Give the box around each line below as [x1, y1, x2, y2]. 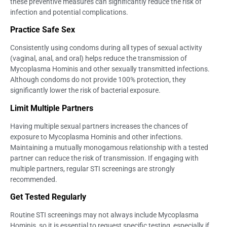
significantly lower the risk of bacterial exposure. [10, 86, 161, 95]
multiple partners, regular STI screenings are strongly [10, 164, 175, 173]
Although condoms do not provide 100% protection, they [10, 75, 186, 84]
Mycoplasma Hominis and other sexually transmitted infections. [10, 65, 210, 73]
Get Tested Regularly [10, 192, 86, 202]
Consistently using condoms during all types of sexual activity [10, 44, 202, 52]
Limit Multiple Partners [10, 103, 93, 113]
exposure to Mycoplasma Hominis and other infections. [10, 132, 183, 141]
